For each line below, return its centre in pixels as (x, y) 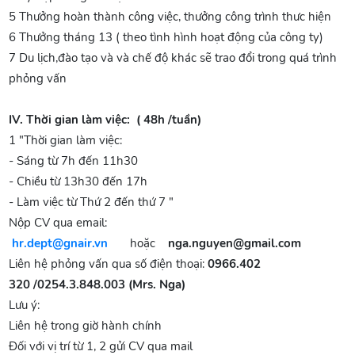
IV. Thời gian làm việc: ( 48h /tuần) (105, 120)
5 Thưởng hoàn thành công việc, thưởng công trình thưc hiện (170, 17)
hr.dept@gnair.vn (60, 243)
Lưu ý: (25, 305)
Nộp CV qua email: (58, 223)
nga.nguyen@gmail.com (235, 243)
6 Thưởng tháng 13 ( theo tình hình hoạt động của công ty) (166, 37)
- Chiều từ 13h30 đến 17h (78, 181)
